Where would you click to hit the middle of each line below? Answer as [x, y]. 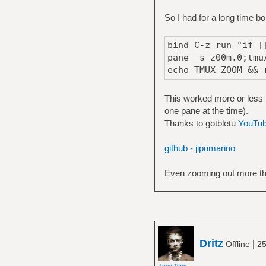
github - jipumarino [199, 148]
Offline [237, 244]
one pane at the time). [206, 110]
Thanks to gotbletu [201, 123]
